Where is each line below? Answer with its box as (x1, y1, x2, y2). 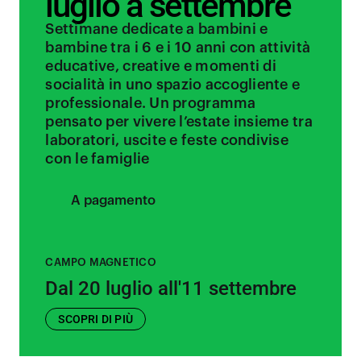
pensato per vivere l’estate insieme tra (45, 114, 313, 129)
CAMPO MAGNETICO (45, 257, 156, 268)
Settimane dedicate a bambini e (45, 22, 268, 36)
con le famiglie (45, 151, 150, 166)
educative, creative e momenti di (45, 59, 276, 73)
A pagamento (71, 193, 156, 207)
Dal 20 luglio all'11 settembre (45, 277, 297, 300)
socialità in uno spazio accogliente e (45, 77, 301, 92)
